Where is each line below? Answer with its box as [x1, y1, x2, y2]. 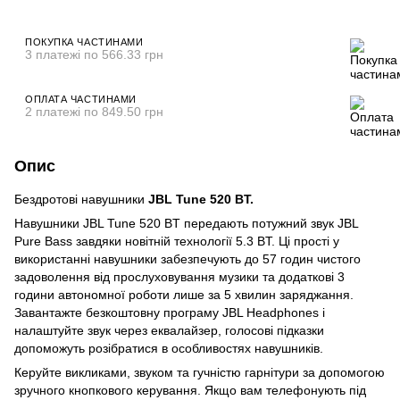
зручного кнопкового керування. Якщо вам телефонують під [14, 382, 366, 397]
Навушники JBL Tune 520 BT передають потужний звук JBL [14, 215, 358, 230]
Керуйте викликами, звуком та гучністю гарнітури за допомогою [14, 364, 385, 379]
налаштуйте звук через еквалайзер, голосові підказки [14, 322, 324, 337]
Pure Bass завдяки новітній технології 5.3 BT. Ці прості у [14, 233, 339, 248]
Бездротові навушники [14, 191, 148, 206]
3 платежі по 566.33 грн [25, 46, 163, 62]
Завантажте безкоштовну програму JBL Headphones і [14, 304, 325, 320]
